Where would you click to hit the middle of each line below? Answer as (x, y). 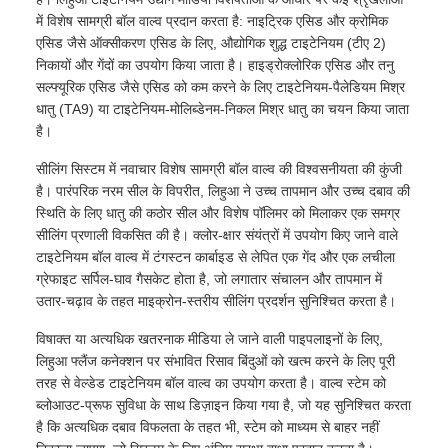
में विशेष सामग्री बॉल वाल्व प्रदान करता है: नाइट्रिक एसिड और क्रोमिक (212, 20)
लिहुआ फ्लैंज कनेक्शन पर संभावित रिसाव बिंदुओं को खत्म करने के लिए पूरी (215, 360)
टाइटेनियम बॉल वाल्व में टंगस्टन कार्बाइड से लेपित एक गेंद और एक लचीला (215, 256)
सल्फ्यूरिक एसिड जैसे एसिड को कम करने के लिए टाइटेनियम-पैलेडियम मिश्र (220, 86)
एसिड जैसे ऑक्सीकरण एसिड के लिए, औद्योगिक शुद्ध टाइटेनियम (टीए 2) (211, 42)
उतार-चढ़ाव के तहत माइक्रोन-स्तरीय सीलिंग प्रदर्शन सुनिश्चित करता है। (216, 300)
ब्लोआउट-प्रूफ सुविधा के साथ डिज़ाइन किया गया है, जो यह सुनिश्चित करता (223, 404)
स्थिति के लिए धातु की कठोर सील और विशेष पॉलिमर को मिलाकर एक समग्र (218, 212)
